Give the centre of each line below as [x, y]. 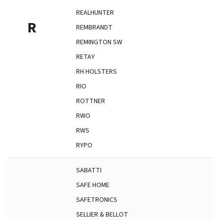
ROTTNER [91, 101]
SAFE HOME [93, 185]
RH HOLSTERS [96, 72]
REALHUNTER [95, 13]
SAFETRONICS [97, 200]
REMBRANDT [94, 27]
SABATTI [89, 170]
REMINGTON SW [99, 42]
